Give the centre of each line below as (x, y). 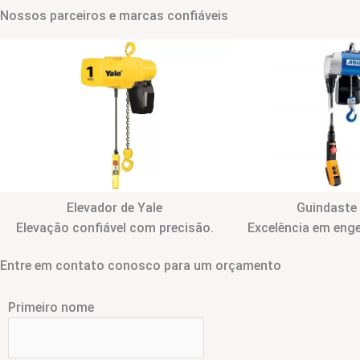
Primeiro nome (51, 307)
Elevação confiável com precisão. (115, 227)
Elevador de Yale (115, 207)
